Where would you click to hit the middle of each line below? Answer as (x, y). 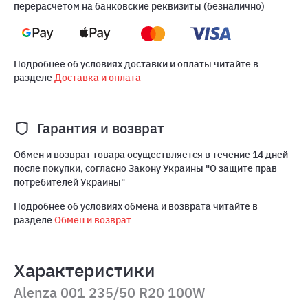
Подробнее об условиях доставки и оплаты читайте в (136, 64)
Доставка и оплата (98, 78)
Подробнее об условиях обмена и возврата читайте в (136, 207)
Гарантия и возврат (101, 129)
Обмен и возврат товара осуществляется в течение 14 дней (151, 155)
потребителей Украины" (69, 183)
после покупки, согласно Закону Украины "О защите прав (145, 169)
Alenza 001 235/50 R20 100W (110, 292)
